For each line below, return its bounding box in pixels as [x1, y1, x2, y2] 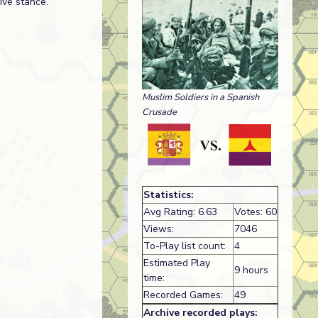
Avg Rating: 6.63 [143, 205, 217, 219]
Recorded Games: [143, 288, 223, 302]
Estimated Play [143, 256, 210, 270]
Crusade [141, 105, 177, 119]
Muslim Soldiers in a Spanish [141, 90, 259, 104]
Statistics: [143, 188, 194, 202]
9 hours [234, 263, 268, 278]
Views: [143, 222, 174, 236]
